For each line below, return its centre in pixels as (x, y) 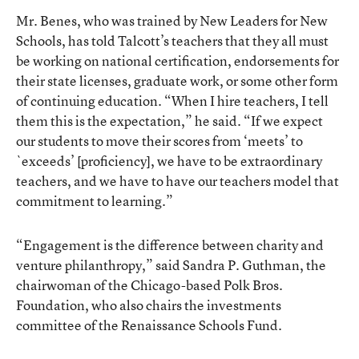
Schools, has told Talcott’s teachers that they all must (172, 40)
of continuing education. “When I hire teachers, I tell (172, 100)
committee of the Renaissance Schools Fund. (149, 325)
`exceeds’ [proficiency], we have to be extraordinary (169, 160)
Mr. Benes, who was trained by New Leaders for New (172, 20)
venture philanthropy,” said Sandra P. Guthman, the (171, 264)
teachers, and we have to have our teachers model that (177, 180)
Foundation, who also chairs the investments (149, 305)
